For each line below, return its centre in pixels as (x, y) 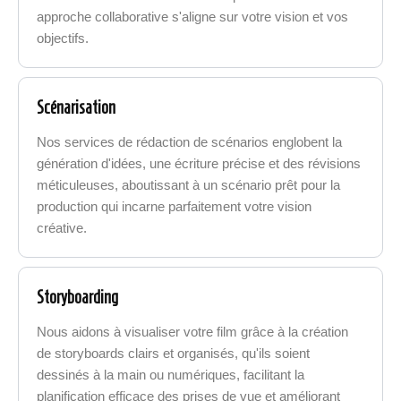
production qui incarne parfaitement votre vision (175, 206)
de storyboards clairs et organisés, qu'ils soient (174, 353)
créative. (62, 227)
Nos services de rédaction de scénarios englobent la (190, 141)
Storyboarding (78, 297)
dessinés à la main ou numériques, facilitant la (171, 374)
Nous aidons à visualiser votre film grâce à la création (193, 331)
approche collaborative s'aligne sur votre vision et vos (193, 16)
